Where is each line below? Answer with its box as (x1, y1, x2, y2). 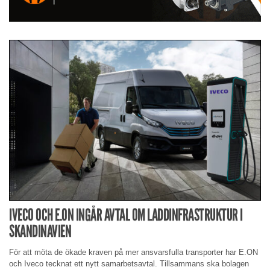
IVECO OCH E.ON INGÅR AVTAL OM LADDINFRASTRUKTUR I (9, 205, 243, 225)
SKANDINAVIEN (9, 221, 71, 242)
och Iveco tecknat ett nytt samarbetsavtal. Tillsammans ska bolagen (9, 259, 249, 268)
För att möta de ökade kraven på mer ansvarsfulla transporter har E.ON (9, 247, 258, 257)
